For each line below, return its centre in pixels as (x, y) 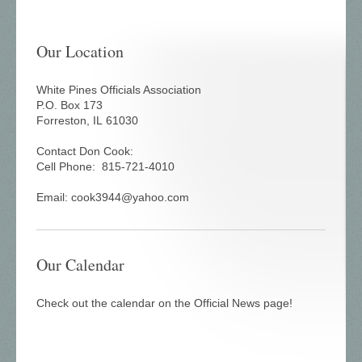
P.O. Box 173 (69, 105)
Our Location (80, 52)
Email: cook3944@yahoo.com (113, 198)
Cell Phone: (69, 167)
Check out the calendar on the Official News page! (164, 303)
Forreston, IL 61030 (87, 121)
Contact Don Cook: (86, 152)
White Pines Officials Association (119, 90)
